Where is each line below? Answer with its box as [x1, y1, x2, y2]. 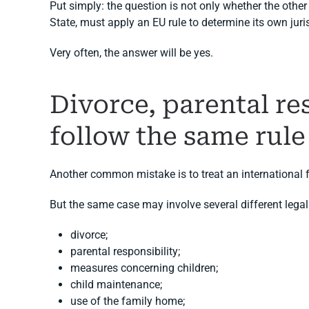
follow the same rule [50, 122, 306, 151]
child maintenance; [70, 278, 162, 291]
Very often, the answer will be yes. [50, 46, 213, 59]
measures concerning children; [70, 261, 218, 275]
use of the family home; [70, 295, 185, 308]
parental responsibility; [70, 245, 180, 258]
